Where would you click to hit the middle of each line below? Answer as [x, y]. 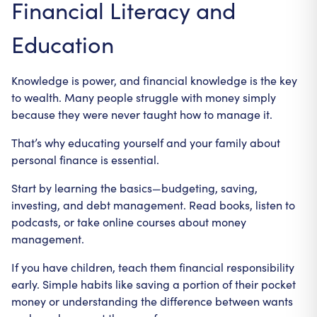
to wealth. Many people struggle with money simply [144, 97]
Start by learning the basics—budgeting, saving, [134, 188]
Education [63, 44]
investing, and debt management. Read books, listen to [153, 205]
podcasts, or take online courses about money [129, 222]
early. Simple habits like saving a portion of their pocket [154, 284]
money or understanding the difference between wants [152, 301]
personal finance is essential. [85, 160]
